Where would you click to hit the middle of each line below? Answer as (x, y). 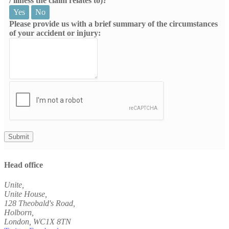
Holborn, (19, 213)
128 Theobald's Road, (40, 203)
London (17, 222)
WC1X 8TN (52, 222)
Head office (24, 165)
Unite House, (26, 194)
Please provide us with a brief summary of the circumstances (113, 24)
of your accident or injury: (55, 33)
